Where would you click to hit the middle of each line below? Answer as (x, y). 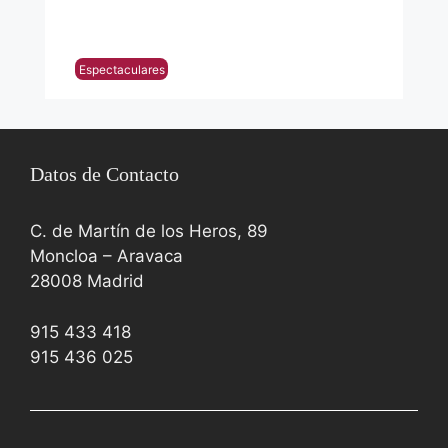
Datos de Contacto (104, 174)
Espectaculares (121, 69)
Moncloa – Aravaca (106, 256)
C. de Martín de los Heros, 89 (149, 231)
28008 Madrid (87, 281)
